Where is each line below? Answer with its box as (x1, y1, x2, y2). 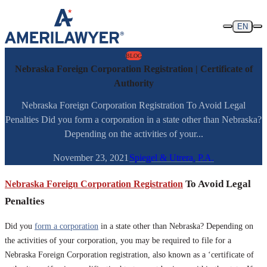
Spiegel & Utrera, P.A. (129, 153, 214, 163)
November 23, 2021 (53, 153, 129, 163)
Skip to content (4, 4, 61, 14)
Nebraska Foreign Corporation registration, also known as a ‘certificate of (5, 250, 254, 260)
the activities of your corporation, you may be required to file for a (5, 236, 231, 246)
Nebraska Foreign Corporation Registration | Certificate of (14, 64, 253, 74)
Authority (113, 78, 154, 88)
